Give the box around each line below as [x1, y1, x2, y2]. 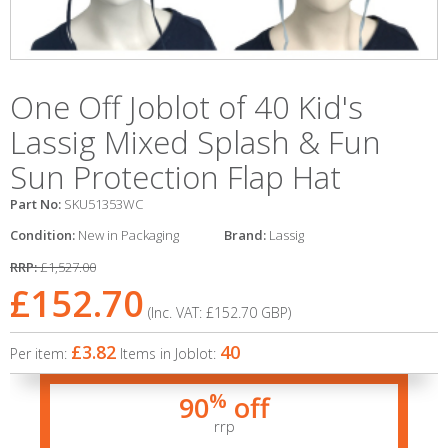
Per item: [10, 344, 71, 363]
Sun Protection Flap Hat [10, 156, 341, 198]
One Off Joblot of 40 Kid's [10, 86, 363, 128]
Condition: [10, 226, 78, 244]
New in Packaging [78, 226, 179, 244]
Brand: [224, 226, 269, 244]
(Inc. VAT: [148, 303, 206, 322]
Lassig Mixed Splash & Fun [10, 121, 381, 163]
